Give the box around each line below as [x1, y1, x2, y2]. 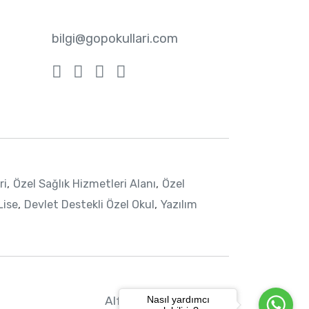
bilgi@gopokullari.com [51, 31, 178, 47]
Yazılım [160, 198, 197, 212]
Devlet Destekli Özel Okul [23, 198, 154, 212]
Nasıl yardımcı [146, 294, 210, 306]
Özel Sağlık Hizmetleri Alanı [12, 177, 156, 191]
